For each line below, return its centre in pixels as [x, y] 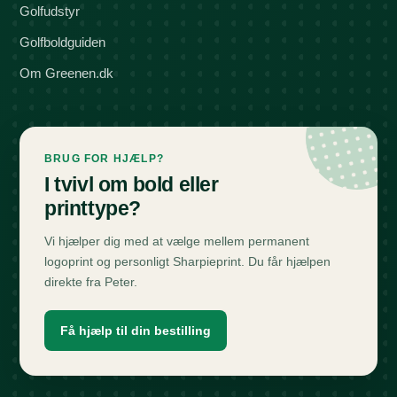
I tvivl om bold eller [132, 185]
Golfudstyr [50, 12]
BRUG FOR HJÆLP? [104, 159]
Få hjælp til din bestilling [136, 331]
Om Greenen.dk [66, 74]
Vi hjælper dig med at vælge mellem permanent [177, 241]
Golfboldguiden [62, 43]
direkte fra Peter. [91, 282]
